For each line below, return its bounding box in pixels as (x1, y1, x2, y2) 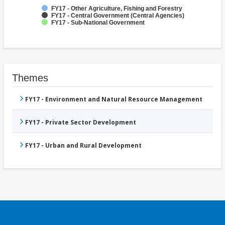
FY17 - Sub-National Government (51, 19, 145, 27)
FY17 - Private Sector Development (25, 118, 136, 127)
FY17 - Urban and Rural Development (25, 141, 142, 150)
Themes (12, 72, 48, 84)
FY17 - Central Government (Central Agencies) (51, 12, 184, 20)
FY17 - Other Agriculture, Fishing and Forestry (51, 5, 182, 13)
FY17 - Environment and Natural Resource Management (25, 95, 202, 104)
